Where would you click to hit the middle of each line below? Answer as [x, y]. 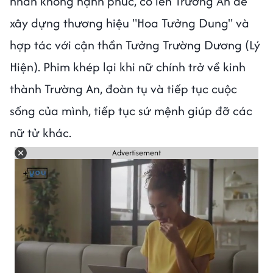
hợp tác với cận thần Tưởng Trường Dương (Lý [135, 44]
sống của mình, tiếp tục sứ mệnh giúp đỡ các [131, 110]
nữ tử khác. [42, 132]
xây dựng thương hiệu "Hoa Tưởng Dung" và [129, 23]
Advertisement [136, 153]
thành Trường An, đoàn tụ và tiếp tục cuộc [123, 88]
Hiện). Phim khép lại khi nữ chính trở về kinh [128, 66]
